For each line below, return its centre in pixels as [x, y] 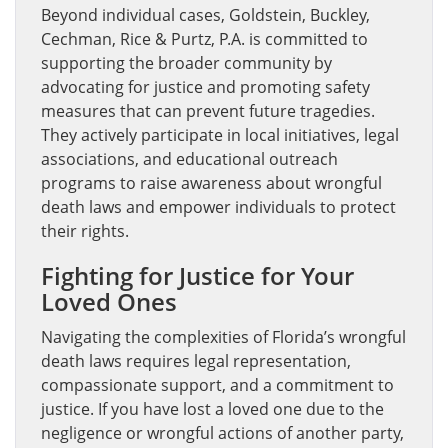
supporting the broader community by [186, 62]
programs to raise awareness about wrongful [211, 182]
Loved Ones [109, 301]
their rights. [85, 230]
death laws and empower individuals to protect [218, 206]
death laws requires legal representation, [196, 360]
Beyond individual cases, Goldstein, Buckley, [205, 14]
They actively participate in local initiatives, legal [220, 134]
